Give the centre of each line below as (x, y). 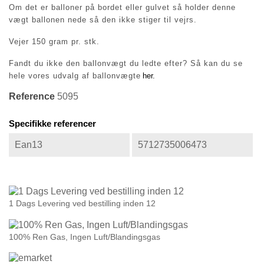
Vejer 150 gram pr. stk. (54, 42)
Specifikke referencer (52, 123)
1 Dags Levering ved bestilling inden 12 (82, 203)
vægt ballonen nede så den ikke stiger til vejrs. (103, 20)
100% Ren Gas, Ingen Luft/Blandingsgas (85, 237)
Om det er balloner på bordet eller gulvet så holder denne (122, 7)
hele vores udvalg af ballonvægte (75, 76)
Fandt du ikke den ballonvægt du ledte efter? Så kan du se (126, 63)
